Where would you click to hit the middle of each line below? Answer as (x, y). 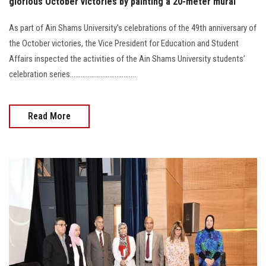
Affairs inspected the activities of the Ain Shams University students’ (127, 58)
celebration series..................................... (72, 74)
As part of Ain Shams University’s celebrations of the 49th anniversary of (133, 28)
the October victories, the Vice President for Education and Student (124, 43)
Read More (49, 116)
